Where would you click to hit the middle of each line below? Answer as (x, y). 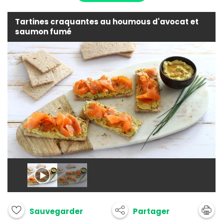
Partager (151, 211)
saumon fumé (43, 31)
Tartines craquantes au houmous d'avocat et (107, 21)
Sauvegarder (56, 212)
